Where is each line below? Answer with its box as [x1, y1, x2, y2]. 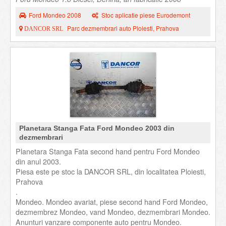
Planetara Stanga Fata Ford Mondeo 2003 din [19, 124, 175, 132]
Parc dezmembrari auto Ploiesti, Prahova [67, 24, 179, 32]
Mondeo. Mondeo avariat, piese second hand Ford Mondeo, [16, 197, 208, 207]
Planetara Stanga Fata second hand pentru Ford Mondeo [16, 146, 200, 156]
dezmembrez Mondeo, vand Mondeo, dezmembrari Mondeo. [16, 207, 210, 217]
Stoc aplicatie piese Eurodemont [101, 11, 191, 19]
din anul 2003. [16, 156, 61, 166]
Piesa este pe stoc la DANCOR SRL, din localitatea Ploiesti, [16, 166, 206, 177]
